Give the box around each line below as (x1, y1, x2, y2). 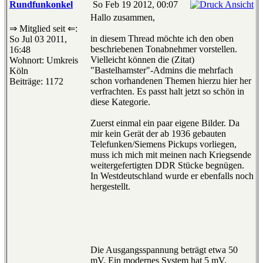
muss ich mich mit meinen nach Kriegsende (90, 150, 251, 160)
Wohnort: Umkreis (9, 55, 78, 66)
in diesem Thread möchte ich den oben (90, 33, 234, 44)
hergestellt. (90, 181, 130, 192)
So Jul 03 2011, (9, 34, 67, 45)
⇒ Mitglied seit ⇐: (9, 23, 77, 34)
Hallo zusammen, (90, 12, 155, 23)
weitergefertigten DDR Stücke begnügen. (90, 160, 244, 171)
